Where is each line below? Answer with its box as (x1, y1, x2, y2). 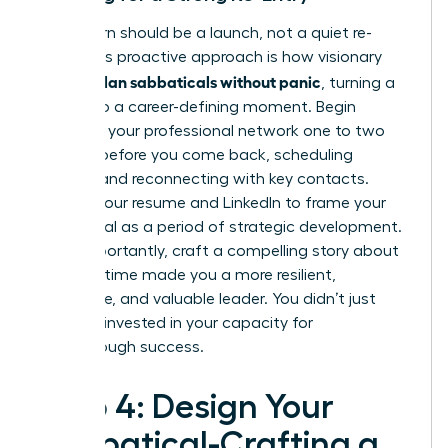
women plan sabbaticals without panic (37, 71, 321, 92)
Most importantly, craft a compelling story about (37, 243, 399, 260)
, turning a (321, 75, 395, 92)
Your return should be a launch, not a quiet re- (37, 25, 372, 42)
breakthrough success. (37, 339, 204, 356)
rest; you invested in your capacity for (37, 315, 313, 332)
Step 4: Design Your (37, 390, 334, 425)
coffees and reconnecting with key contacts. (37, 171, 369, 188)
